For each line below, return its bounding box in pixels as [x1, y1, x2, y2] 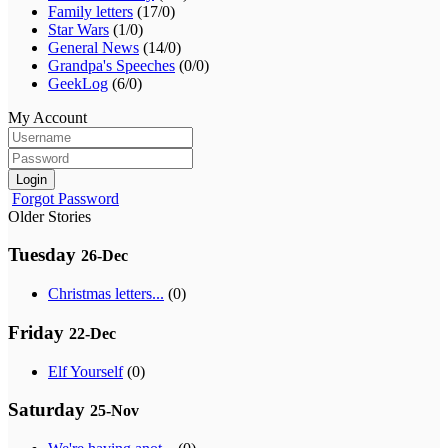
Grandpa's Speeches [48, 56, 175, 74]
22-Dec [69, 324, 116, 342]
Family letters [48, 2, 133, 20]
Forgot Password [12, 189, 119, 207]
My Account [8, 108, 87, 126]
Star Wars [48, 20, 109, 38]
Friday [8, 321, 69, 343]
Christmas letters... [48, 285, 164, 303]
